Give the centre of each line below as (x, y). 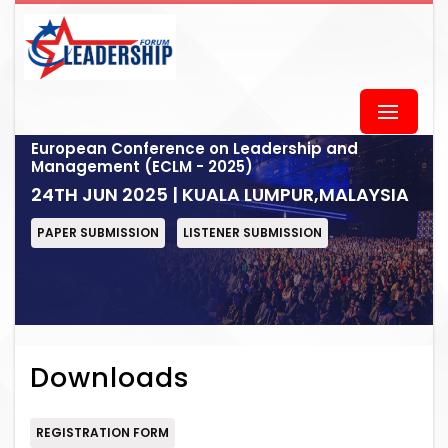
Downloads (110, 377)
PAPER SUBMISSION (98, 232)
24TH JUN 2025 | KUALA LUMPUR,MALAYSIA (220, 194)
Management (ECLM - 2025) (142, 166)
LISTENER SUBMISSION (252, 232)
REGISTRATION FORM (102, 432)
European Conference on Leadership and (194, 148)
